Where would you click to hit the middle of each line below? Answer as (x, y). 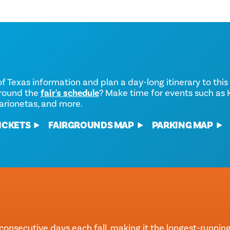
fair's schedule (70, 93)
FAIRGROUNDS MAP (91, 125)
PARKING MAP (182, 125)
